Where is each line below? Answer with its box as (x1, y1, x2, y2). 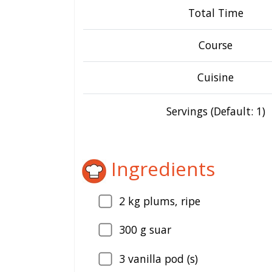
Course (199, 38, 233, 52)
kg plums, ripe (125, 193, 200, 208)
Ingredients (106, 155, 215, 182)
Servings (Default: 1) (166, 104, 265, 118)
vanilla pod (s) (125, 251, 198, 266)
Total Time (188, 5, 243, 20)
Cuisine (197, 70, 234, 84)
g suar (137, 222, 171, 237)
